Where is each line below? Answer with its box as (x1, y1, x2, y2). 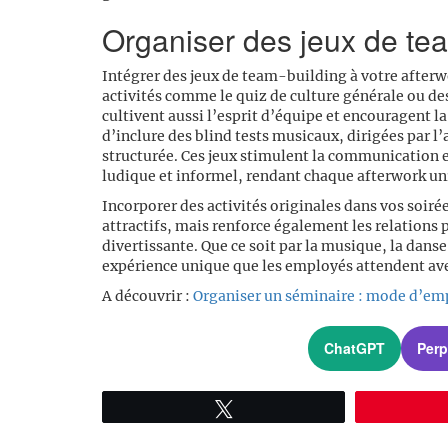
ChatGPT (323, 338, 385, 359)
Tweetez (244, 400, 295, 415)
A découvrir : (102, 286, 193, 305)
